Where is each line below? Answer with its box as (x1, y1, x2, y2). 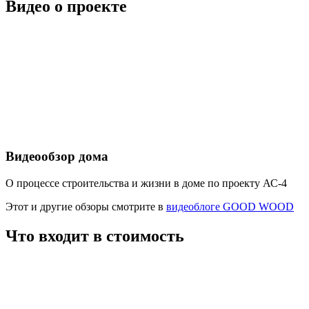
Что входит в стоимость (6, 226, 184, 245)
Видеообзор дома (6, 149, 108, 164)
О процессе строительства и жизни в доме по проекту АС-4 (6, 177, 287, 189)
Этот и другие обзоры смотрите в (6, 200, 166, 212)
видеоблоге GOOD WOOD (166, 200, 294, 212)
